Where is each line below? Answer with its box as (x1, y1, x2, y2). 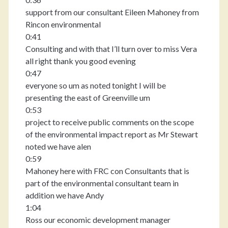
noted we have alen (25, 141, 91, 151)
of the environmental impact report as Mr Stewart (25, 129, 198, 139)
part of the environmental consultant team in (25, 178, 179, 188)
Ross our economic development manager (25, 215, 170, 224)
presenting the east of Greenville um (25, 93, 150, 102)
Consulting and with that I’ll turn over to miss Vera (25, 44, 197, 53)
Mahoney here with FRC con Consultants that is (25, 166, 189, 176)
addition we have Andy (25, 190, 104, 200)
